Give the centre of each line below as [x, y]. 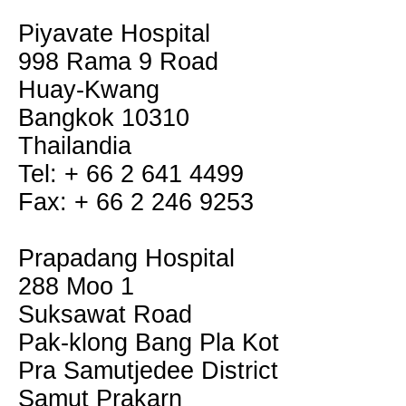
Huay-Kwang [89, 90]
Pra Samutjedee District [148, 371]
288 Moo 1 [76, 286]
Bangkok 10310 [104, 118]
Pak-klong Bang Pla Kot [149, 343]
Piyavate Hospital [114, 34]
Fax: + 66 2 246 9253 [136, 202]
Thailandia [75, 146]
